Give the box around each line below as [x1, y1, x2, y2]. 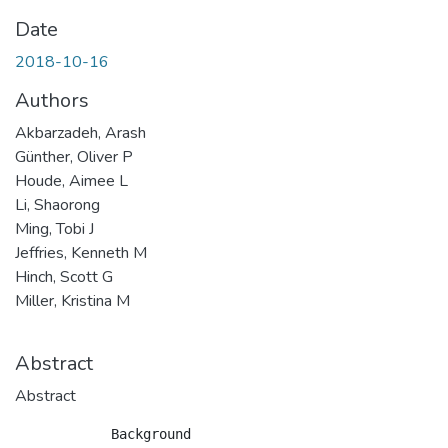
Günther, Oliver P [15, 146, 133, 168]
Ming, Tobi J [15, 218, 94, 240]
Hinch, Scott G [15, 266, 113, 288]
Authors [15, 87, 89, 114]
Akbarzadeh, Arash [15, 122, 146, 144]
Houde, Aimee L [15, 170, 128, 192]
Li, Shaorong [15, 194, 100, 216]
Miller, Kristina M [15, 290, 130, 312]
